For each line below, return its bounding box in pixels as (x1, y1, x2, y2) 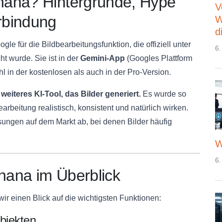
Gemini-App (80, 54, 125, 63)
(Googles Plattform (125, 54, 192, 63)
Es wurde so (141, 90, 186, 99)
